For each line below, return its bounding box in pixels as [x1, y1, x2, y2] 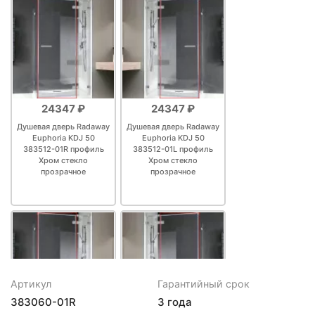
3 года [157, 295, 192, 309]
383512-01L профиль [133, 143, 213, 154]
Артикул [11, 277, 51, 290]
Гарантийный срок [157, 277, 250, 290]
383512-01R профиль [22, 143, 104, 154]
